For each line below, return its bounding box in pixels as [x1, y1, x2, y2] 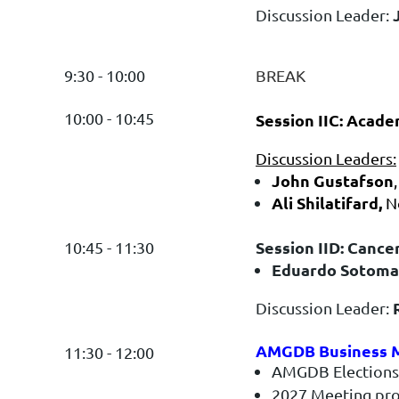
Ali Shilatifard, [272, 191, 386, 213]
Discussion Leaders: [256, 148, 396, 167]
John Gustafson [272, 169, 394, 191]
